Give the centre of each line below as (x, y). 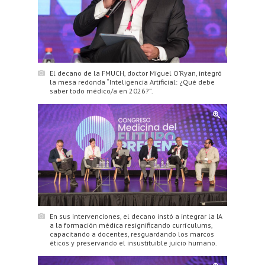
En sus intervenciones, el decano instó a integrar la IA (136, 216)
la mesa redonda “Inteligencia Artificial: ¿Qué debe (132, 82)
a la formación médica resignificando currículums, (131, 225)
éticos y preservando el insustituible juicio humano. (133, 243)
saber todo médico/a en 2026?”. (101, 91)
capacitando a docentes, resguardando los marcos (132, 234)
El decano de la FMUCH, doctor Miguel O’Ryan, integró (136, 73)
